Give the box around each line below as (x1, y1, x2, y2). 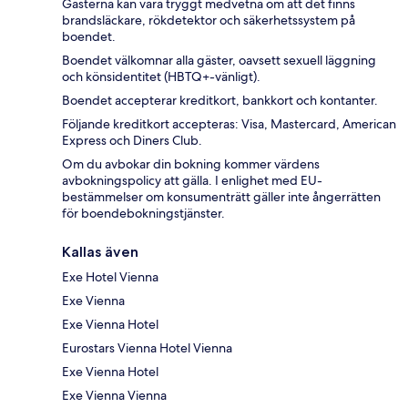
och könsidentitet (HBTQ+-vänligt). (62, 68, 260, 86)
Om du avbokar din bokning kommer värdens (62, 156, 320, 173)
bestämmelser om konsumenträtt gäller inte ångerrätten (62, 189, 381, 206)
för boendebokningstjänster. (62, 205, 225, 222)
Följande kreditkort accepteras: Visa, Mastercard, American (62, 116, 396, 133)
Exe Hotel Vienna (62, 269, 158, 286)
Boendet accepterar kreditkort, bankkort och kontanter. (62, 92, 378, 109)
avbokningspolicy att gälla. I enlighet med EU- (62, 172, 322, 189)
